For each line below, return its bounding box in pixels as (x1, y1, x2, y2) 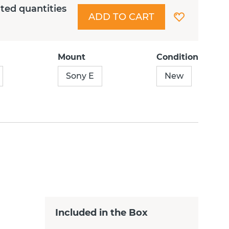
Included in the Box (55, 207, 148, 218)
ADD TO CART (88, 11, 154, 22)
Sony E (65, 71, 94, 81)
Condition (156, 52, 198, 62)
